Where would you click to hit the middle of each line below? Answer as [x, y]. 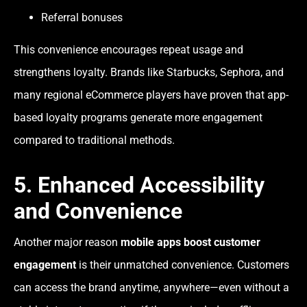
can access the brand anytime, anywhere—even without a [151, 288]
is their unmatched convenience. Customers [183, 265]
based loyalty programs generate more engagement [138, 118]
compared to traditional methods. [94, 140]
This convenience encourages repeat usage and [128, 50]
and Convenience [98, 211]
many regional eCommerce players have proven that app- [151, 95]
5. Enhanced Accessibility [139, 185]
